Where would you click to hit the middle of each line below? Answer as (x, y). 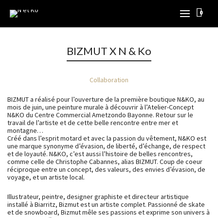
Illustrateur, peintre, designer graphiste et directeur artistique (98, 197)
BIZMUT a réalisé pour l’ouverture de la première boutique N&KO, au (106, 99)
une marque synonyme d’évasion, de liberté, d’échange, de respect (106, 146)
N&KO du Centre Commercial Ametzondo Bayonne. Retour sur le (100, 115)
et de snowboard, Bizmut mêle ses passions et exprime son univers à (109, 212)
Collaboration (109, 80)
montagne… (25, 130)
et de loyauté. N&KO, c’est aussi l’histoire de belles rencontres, (100, 154)
